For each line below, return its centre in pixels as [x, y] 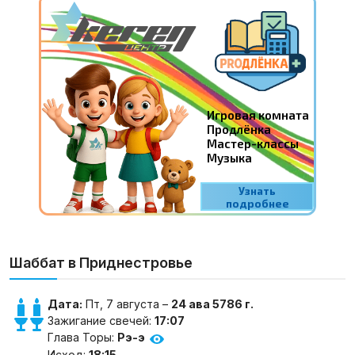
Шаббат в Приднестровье [101, 263]
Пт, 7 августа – [127, 304]
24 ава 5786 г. [212, 304]
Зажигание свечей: [101, 321]
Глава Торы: [82, 338]
